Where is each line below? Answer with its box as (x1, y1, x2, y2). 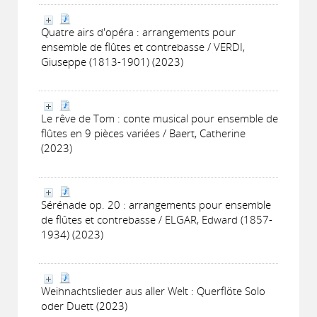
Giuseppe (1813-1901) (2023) (41, 54, 183, 69)
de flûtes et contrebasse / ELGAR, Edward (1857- (41, 212, 272, 226)
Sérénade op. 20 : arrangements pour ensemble (41, 197, 271, 212)
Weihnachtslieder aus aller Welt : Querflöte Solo (41, 284, 265, 298)
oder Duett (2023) (41, 299, 127, 313)
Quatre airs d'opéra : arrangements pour (41, 25, 236, 39)
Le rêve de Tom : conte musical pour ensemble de (41, 111, 278, 125)
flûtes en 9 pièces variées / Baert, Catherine (41, 126, 246, 140)
